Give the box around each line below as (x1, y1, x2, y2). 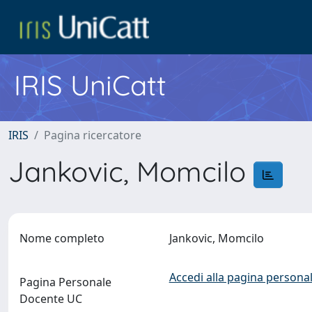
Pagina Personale (19, 274, 111, 290)
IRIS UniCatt (14, 68, 166, 102)
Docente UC (19, 291, 82, 306)
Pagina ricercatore (44, 127, 141, 143)
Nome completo (19, 231, 104, 246)
